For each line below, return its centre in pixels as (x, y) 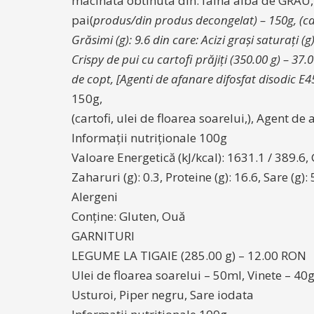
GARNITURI (103, 236)
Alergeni (95, 197)
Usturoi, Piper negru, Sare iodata (163, 295)
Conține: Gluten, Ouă (128, 216)
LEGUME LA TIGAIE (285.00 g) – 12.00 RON (189, 255)
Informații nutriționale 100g (149, 138)
